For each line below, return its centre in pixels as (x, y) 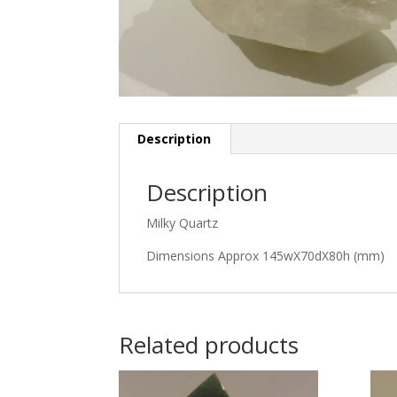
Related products (209, 344)
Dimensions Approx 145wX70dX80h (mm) (266, 255)
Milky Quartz (183, 222)
